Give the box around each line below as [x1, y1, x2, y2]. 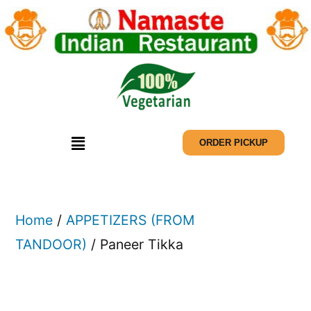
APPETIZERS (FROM [66, 212, 194, 229]
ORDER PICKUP [199, 137, 268, 148]
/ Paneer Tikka [87, 236, 183, 253]
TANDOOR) [15, 236, 87, 253]
